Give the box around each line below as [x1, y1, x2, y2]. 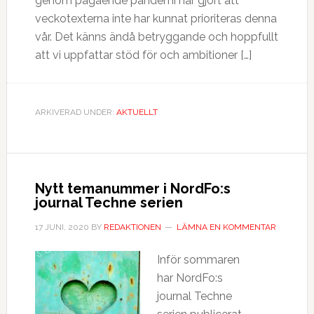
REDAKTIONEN [103, 222, 161, 232]
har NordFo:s [156, 271, 223, 285]
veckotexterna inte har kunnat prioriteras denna [34, 12, 277, 25]
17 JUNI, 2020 [34, 222, 89, 232]
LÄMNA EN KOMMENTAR [176, 222, 276, 232]
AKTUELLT [116, 107, 158, 117]
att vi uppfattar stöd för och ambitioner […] [34, 48, 252, 62]
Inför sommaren [156, 253, 240, 266]
